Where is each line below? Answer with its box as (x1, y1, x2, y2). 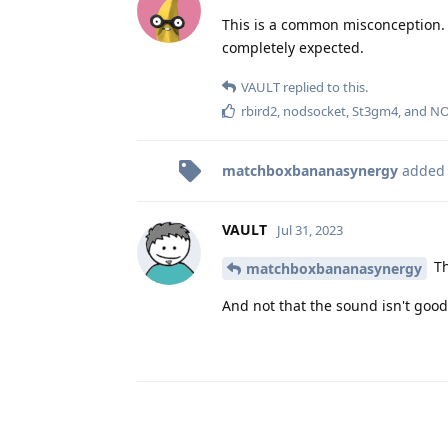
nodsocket (283, 101, 346, 120)
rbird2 (241, 101, 277, 120)
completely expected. (222, 37, 364, 57)
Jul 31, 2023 (277, 220, 343, 239)
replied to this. (280, 77, 368, 96)
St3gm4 (352, 101, 398, 120)
